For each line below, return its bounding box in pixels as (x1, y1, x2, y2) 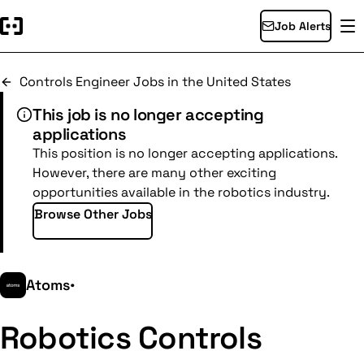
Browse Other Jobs (33, 205, 152, 223)
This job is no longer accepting (32, 104, 264, 125)
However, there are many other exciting (32, 164, 276, 181)
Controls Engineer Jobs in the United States (19, 73, 291, 90)
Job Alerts (274, 19, 331, 33)
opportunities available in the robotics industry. (32, 184, 330, 201)
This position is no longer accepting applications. (32, 145, 337, 162)
